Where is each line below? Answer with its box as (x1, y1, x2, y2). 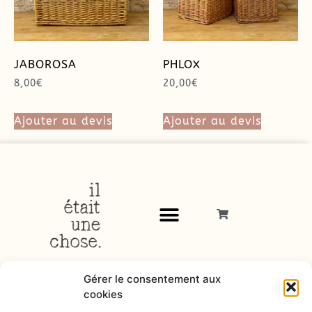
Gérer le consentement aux (84, 272, 221, 286)
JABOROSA (14, 58, 77, 72)
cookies (84, 288, 123, 301)
